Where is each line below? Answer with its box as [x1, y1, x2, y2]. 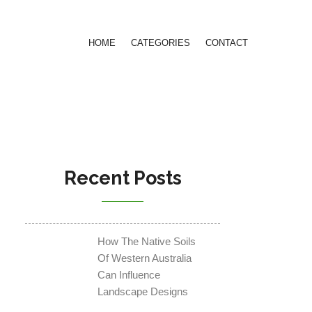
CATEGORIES [131, 38, 190, 48]
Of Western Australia [97, 252, 192, 265]
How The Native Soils [97, 235, 196, 248]
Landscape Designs [97, 286, 189, 298]
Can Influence [97, 269, 161, 281]
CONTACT [205, 38, 248, 48]
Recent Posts [63, 167, 182, 189]
